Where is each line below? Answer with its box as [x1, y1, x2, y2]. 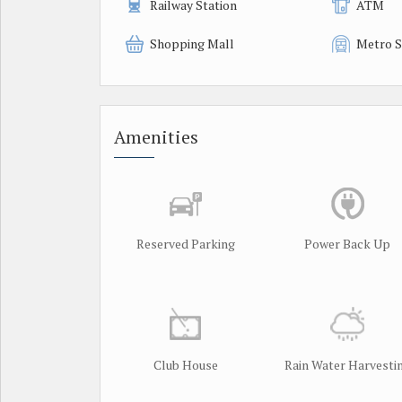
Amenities [114, 125, 198, 149]
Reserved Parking [136, 234, 235, 252]
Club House [153, 355, 218, 373]
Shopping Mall [150, 34, 234, 52]
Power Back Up [304, 234, 390, 252]
